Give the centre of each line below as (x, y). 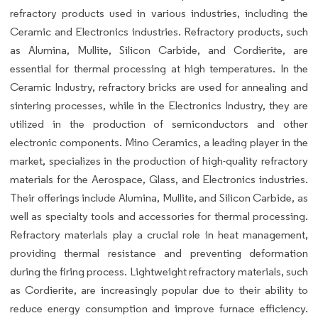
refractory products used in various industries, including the (159, 13)
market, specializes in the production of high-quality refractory (159, 160)
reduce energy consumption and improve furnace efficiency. (159, 308)
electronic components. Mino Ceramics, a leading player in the (159, 142)
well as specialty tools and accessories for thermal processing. (159, 216)
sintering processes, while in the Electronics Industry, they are (159, 105)
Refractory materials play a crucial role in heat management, (159, 234)
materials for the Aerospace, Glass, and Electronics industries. (159, 179)
